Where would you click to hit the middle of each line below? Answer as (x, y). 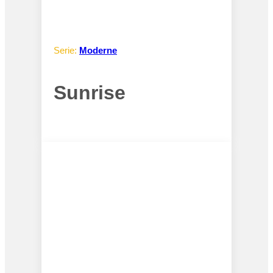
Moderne (98, 51)
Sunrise (90, 92)
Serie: (66, 51)
